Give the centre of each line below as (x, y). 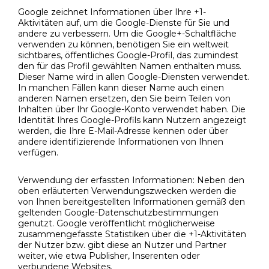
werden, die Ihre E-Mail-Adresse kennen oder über (123, 131)
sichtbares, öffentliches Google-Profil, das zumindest (128, 55)
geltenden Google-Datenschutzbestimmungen (118, 212)
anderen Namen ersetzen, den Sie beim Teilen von (124, 98)
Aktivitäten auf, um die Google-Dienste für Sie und (124, 23)
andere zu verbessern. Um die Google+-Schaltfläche (127, 33)
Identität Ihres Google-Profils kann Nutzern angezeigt (132, 120)
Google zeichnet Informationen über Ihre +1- (112, 12)
